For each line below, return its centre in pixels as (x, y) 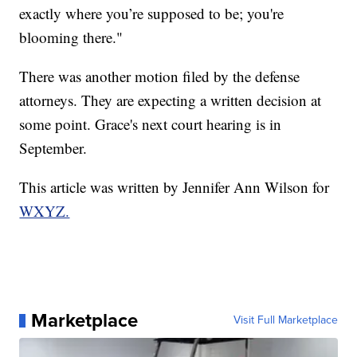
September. (53, 148)
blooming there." (71, 37)
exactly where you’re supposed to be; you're (152, 14)
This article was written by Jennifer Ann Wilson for (175, 187)
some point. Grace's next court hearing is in (151, 124)
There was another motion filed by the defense (160, 76)
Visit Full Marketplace (285, 320)
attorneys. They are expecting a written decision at (171, 100)
